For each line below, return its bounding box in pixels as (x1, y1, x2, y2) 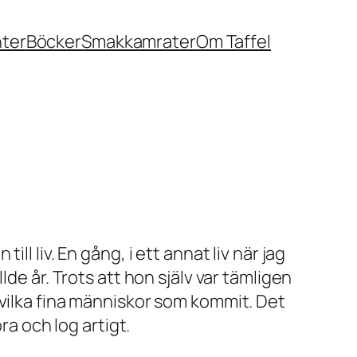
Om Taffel (195, 29, 271, 53)
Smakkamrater (81, 29, 196, 53)
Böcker (25, 29, 82, 53)
